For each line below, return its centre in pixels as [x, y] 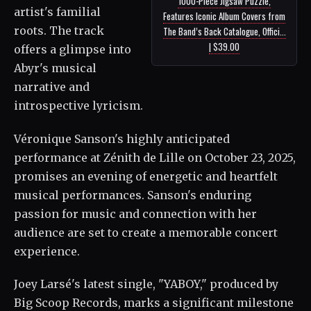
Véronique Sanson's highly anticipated [122, 138]
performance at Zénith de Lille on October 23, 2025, [155, 157]
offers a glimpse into [73, 49]
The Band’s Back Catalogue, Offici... [224, 31]
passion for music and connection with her [135, 213]
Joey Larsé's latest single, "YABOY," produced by [146, 284]
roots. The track [59, 30]
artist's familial [57, 11]
